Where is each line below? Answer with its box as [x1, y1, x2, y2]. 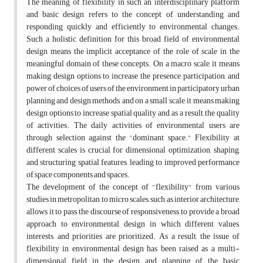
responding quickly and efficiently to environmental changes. [26, 19, 240, 35]
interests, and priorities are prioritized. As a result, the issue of [26, 228, 240, 245]
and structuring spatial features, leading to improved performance [26, 154, 240, 171]
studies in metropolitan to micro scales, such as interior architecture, [26, 191, 240, 208]
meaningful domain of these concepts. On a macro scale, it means [26, 56, 240, 72]
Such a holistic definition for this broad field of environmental [26, 31, 240, 48]
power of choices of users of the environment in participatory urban [26, 80, 240, 97]
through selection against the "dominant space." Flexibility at [26, 130, 240, 146]
